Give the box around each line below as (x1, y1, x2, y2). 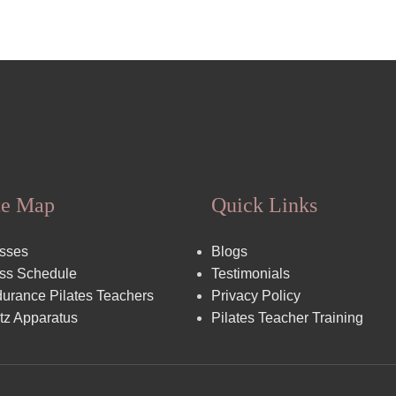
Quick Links (210, 194, 317, 217)
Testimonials (210, 266, 290, 281)
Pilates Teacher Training (210, 310, 363, 325)
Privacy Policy (210, 288, 301, 303)
